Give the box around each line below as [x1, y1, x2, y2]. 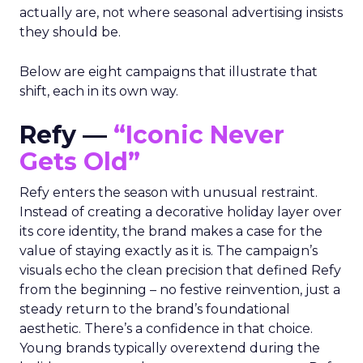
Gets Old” [19, 147, 140, 177]
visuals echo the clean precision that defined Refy [19, 263, 341, 278]
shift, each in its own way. [19, 83, 178, 99]
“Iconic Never [113, 120, 284, 150]
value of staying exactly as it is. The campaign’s [19, 243, 318, 258]
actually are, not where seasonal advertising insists [19, 5, 343, 20]
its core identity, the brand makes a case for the [19, 224, 322, 239]
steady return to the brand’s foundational [19, 301, 290, 317]
